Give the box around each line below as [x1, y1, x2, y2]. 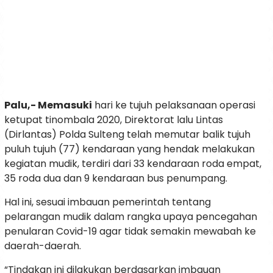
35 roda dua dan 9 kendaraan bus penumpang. [4, 171, 227, 185]
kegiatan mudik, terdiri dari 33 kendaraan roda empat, [4, 156, 261, 171]
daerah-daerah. [4, 238, 81, 253]
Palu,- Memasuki [4, 97, 92, 112]
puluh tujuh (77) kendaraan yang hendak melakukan [4, 141, 255, 156]
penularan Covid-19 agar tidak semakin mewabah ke [4, 224, 256, 238]
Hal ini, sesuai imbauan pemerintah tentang [4, 194, 211, 209]
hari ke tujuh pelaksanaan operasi [92, 97, 255, 112]
